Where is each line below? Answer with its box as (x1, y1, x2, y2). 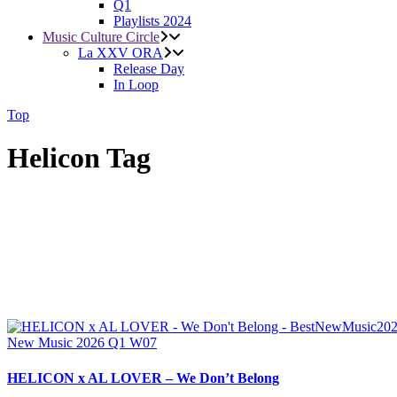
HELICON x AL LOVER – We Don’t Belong (7, 370, 279, 385)
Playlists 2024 (113, 13, 191, 28)
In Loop (113, 77, 159, 92)
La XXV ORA (78, 45, 163, 60)
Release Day (113, 61, 184, 76)
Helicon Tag (7, 142, 151, 175)
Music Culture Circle (43, 29, 160, 44)
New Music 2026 (7, 335, 108, 351)
